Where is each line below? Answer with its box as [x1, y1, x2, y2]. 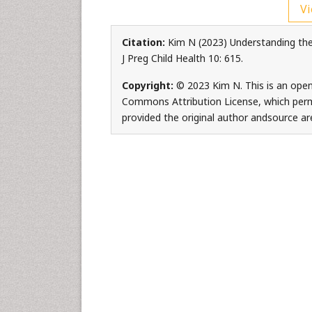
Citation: [121, 36, 168, 49]
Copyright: [121, 79, 176, 92]
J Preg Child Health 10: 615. [121, 52, 243, 65]
